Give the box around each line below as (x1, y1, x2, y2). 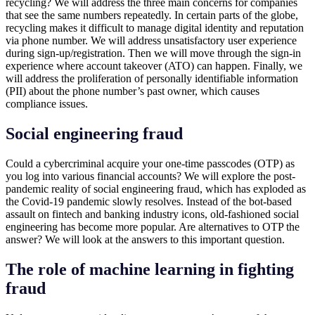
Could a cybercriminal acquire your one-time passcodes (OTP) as (6, 157, 295, 170)
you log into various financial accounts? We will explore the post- (6, 170, 295, 183)
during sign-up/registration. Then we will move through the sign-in (6, 47, 301, 60)
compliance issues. (6, 98, 88, 110)
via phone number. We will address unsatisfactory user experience (6, 34, 297, 47)
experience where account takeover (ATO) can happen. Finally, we (6, 60, 302, 72)
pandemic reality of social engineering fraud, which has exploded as (6, 183, 306, 195)
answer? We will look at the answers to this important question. (6, 233, 285, 246)
